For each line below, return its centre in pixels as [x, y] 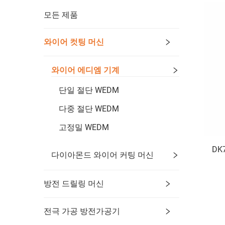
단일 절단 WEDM [89, 90]
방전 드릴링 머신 [74, 183]
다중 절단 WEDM [89, 108]
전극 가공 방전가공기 [82, 211]
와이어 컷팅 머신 [74, 42]
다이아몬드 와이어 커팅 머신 [102, 155]
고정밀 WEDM [84, 127]
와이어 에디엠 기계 [85, 70]
